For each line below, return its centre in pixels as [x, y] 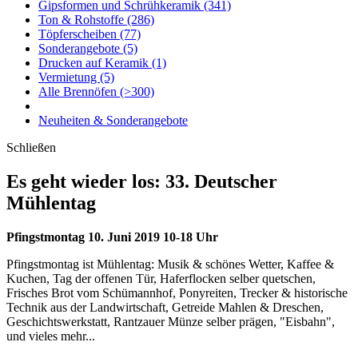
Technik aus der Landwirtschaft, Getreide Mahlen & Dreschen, [165, 307]
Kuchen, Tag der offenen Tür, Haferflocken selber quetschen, [161, 278]
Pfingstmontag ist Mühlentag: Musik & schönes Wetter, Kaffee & [170, 264]
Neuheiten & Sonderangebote [113, 120]
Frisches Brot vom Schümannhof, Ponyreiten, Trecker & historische [177, 292]
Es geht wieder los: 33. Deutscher [142, 181]
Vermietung [69, 77]
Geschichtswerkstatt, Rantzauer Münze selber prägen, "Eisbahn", [171, 321]
